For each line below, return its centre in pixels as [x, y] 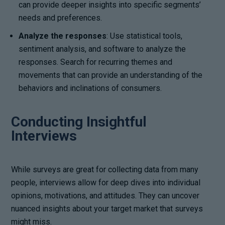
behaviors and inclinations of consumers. [90, 88]
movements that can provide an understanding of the [111, 75]
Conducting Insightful [79, 122]
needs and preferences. [61, 18]
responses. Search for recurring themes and [96, 62]
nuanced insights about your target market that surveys [107, 208]
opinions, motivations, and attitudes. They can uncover [105, 195]
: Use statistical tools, [145, 36]
